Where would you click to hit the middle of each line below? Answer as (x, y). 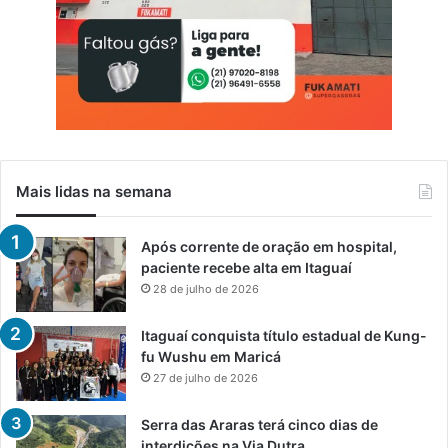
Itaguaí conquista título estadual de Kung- (284, 336)
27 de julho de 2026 (205, 378)
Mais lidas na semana (94, 192)
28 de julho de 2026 (206, 289)
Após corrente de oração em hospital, (269, 247)
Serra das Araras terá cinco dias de (259, 425)
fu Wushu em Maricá (211, 357)
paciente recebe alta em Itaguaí (246, 268)
